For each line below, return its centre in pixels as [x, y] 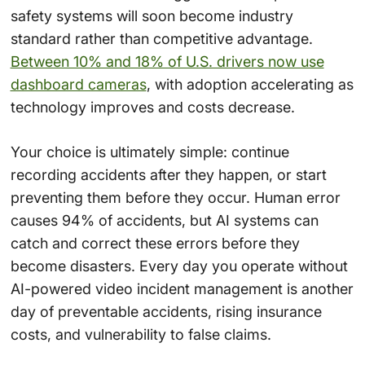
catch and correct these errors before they [155, 244]
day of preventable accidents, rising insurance [166, 312]
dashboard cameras [78, 85]
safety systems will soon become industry [152, 16]
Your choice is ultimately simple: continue [150, 152]
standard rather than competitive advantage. [161, 39]
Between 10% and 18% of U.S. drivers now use [167, 62]
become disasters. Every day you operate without [179, 266]
